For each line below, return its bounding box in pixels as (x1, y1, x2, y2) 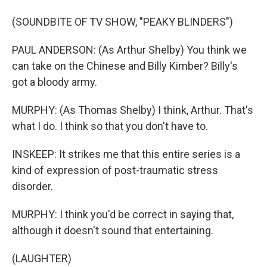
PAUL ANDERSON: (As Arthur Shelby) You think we (12, 44, 247, 56)
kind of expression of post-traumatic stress (12, 164, 218, 176)
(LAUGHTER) (12, 252, 72, 265)
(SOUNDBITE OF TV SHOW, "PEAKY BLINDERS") (12, 15, 233, 28)
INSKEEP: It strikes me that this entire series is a (12, 148, 240, 160)
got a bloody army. (12, 76, 97, 88)
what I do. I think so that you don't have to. (12, 120, 208, 132)
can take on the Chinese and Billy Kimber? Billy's (12, 60, 238, 72)
